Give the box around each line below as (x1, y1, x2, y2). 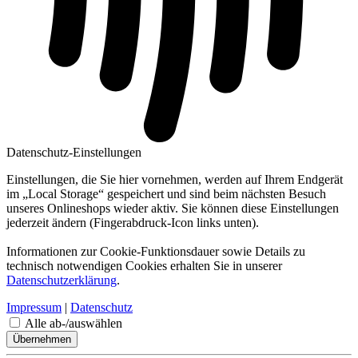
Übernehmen (13, 332, 71, 345)
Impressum (6, 300, 62, 314)
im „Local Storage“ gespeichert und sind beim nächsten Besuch (6, 186, 326, 201)
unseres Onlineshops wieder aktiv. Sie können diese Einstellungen (6, 201, 339, 215)
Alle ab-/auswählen (25, 316, 122, 330)
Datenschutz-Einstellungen (6, 145, 141, 159)
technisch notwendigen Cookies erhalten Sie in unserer (6, 258, 282, 272)
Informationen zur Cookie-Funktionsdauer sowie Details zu (6, 244, 305, 258)
